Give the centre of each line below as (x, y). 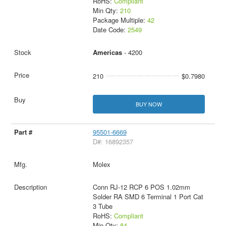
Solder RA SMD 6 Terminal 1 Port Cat (148, 196)
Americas (107, 52)
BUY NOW (149, 104)
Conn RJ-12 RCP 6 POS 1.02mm (141, 187)
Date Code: (110, 29)
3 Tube (102, 206)
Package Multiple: (120, 20)
